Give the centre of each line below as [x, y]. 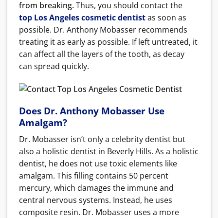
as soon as [166, 17]
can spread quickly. [54, 66]
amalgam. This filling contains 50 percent [94, 176]
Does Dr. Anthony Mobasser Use [92, 111]
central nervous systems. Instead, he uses [96, 200]
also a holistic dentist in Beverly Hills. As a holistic [109, 151]
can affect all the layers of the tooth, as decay [102, 54]
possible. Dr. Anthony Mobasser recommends [103, 29]
